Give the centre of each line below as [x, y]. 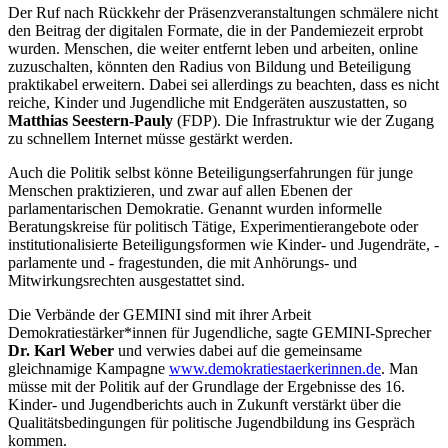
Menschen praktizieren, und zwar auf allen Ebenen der [180, 190]
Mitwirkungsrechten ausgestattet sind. [126, 280]
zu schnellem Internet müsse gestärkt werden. [150, 138]
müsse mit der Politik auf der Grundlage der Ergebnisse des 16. [206, 386]
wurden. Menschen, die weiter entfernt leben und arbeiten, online [213, 48]
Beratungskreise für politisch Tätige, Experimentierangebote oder [213, 226]
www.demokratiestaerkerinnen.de [275, 368]
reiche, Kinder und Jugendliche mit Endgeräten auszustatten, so [207, 102]
